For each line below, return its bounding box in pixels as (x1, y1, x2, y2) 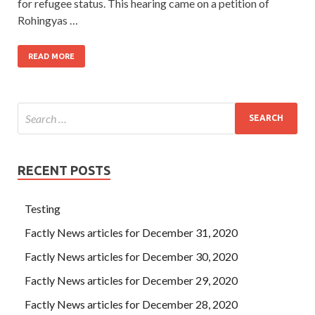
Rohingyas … (18, 13, 78, 27)
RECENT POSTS (18, 162, 110, 177)
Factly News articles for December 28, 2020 (25, 297, 238, 311)
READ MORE (28, 51, 75, 60)
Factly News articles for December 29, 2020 (25, 273, 238, 287)
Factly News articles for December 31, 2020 (25, 225, 238, 239)
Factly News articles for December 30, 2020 (25, 249, 238, 263)
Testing (25, 201, 60, 215)
